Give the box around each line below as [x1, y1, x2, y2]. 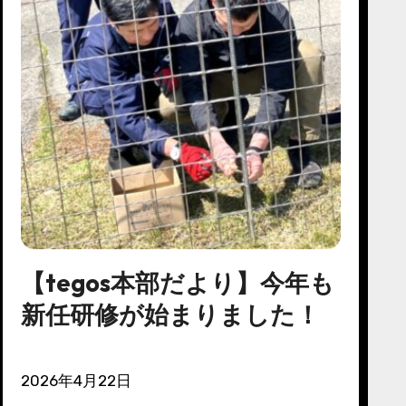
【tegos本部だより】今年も [20, 266, 334, 298]
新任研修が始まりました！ [20, 298, 320, 330]
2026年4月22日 [29, 371, 131, 390]
